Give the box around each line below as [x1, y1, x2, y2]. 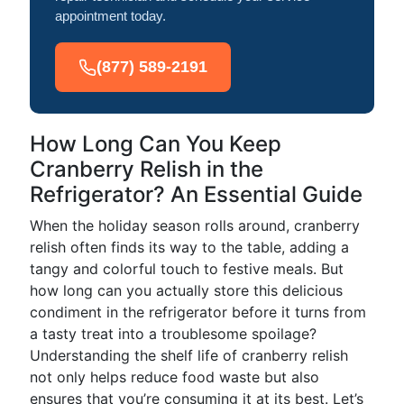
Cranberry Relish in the [30, 156, 263, 182]
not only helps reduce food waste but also [30, 368, 319, 386]
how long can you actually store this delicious [30, 281, 343, 299]
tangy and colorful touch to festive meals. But [30, 260, 344, 278]
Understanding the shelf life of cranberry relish [30, 346, 348, 364]
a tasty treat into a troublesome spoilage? [30, 325, 317, 343]
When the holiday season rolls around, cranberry [30, 216, 360, 234]
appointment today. [55, 8, 166, 23]
